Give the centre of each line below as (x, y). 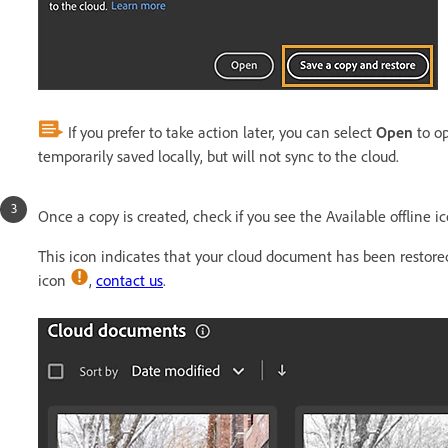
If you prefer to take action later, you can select (220, 132)
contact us (129, 280)
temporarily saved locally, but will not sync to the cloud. (218, 156)
